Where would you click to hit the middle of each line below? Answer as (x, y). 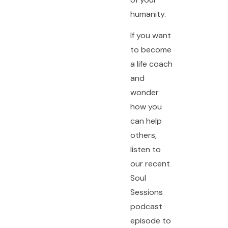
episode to (150, 221)
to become (151, 50)
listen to (145, 150)
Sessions (146, 192)
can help (146, 121)
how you (146, 107)
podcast (146, 207)
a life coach (151, 64)
